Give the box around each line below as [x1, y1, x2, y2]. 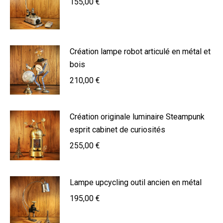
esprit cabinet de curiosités [70, 125, 165, 135]
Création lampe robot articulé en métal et [70, 46, 211, 56]
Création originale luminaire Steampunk [70, 112, 205, 122]
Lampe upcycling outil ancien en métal [70, 178, 202, 188]
